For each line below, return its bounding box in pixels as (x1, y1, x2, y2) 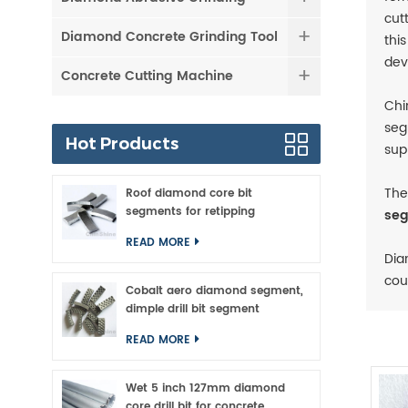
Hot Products (66, 134, 178, 154)
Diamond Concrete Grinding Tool (61, 26, 278, 47)
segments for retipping (126, 203, 255, 220)
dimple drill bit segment (126, 301, 260, 318)
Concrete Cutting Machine (61, 66, 233, 87)
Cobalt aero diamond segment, (126, 282, 303, 300)
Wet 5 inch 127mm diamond (126, 380, 285, 397)
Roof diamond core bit (126, 185, 252, 202)
